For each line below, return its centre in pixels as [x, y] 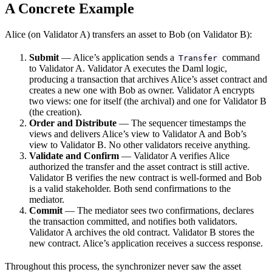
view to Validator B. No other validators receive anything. [140, 144]
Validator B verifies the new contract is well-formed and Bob [145, 177]
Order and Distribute [73, 123]
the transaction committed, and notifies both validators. [133, 221]
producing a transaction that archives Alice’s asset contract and [148, 79]
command [240, 57]
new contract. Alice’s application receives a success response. [146, 243]
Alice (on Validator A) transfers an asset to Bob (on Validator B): [128, 34]
